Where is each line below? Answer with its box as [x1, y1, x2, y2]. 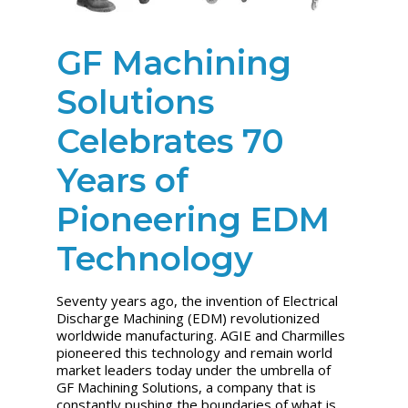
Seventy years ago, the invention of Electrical [56, 291, 339, 310]
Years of [56, 159, 189, 200]
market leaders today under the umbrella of [56, 360, 331, 379]
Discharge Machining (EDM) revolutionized [56, 308, 321, 327]
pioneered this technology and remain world [56, 342, 333, 362]
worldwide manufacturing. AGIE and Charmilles [56, 325, 346, 344]
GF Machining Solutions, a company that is [56, 377, 317, 396]
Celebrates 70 [56, 120, 285, 161]
